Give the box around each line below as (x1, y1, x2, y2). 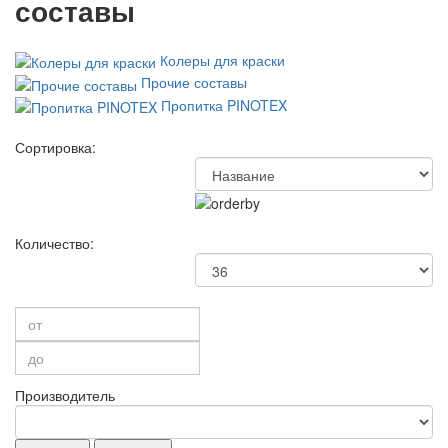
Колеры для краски (160, 50, 285, 71)
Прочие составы (141, 72, 247, 93)
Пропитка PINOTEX (161, 94, 287, 115)
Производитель (15, 385, 115, 406)
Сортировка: (15, 137, 96, 158)
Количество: (15, 233, 94, 254)
